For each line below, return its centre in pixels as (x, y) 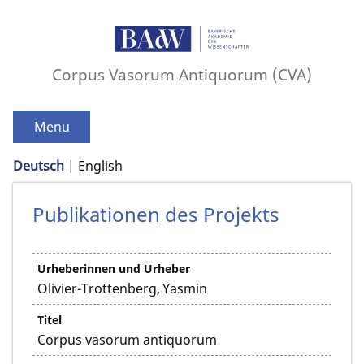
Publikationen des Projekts (156, 214)
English (100, 166)
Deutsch (39, 166)
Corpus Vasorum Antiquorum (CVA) (182, 75)
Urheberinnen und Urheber (114, 269)
